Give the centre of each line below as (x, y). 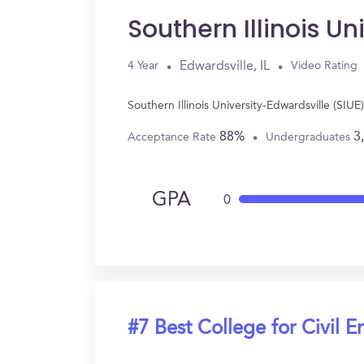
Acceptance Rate (173, 137)
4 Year (143, 66)
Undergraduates (310, 137)
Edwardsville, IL (225, 66)
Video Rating (324, 66)
